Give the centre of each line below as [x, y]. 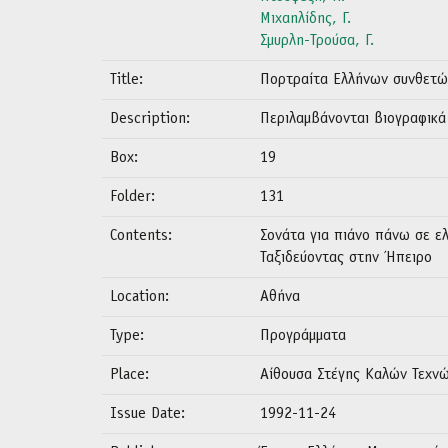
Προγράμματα [303, 336]
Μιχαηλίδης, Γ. [305, 19]
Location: [142, 297]
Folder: [135, 197]
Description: [152, 119]
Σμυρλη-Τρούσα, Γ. [317, 41]
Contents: [143, 236]
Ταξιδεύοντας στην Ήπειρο [346, 258]
